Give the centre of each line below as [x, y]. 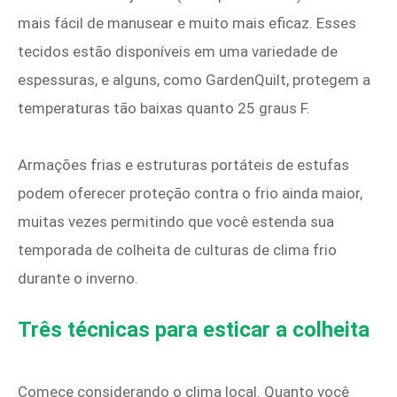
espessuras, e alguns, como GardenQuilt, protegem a [194, 80]
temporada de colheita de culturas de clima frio [177, 250]
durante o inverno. [78, 279]
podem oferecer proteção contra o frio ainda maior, [190, 194]
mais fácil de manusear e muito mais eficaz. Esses [187, 23]
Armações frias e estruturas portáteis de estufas [183, 165]
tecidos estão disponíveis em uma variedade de [178, 52]
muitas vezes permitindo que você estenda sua [176, 222]
